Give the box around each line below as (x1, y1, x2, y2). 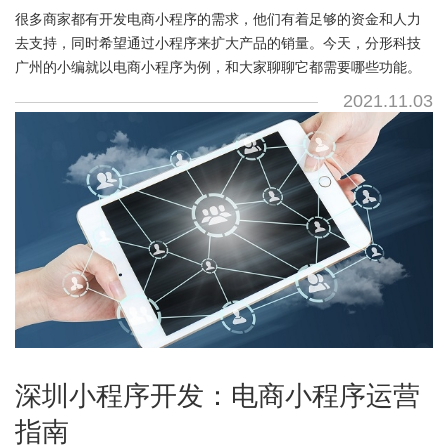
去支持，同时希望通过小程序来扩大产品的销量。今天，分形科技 (14, 34, 421, 51)
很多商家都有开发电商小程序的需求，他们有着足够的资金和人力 (14, 10, 421, 27)
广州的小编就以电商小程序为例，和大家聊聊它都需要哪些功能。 (14, 58, 421, 75)
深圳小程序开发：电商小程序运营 (14, 381, 420, 412)
